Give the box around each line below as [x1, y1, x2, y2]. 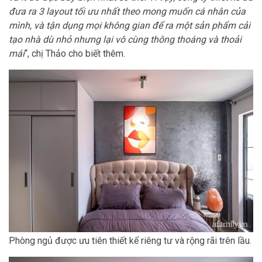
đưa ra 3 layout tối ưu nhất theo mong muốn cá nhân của [9, 5, 246, 17]
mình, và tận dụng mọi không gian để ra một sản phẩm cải [9, 19, 250, 31]
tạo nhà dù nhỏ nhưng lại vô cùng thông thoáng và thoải [9, 33, 242, 45]
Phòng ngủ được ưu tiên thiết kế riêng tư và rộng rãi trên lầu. [9, 235, 251, 247]
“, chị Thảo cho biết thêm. [25, 47, 125, 59]
